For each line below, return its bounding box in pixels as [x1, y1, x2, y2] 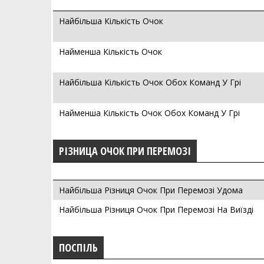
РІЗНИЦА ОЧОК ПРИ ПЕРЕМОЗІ [59, 144, 191, 158]
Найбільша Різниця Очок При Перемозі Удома [59, 184, 243, 196]
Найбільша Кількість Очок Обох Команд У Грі [59, 77, 241, 88]
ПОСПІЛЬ [59, 240, 98, 255]
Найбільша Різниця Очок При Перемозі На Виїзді [59, 204, 253, 215]
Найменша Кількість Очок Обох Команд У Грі [59, 107, 240, 118]
